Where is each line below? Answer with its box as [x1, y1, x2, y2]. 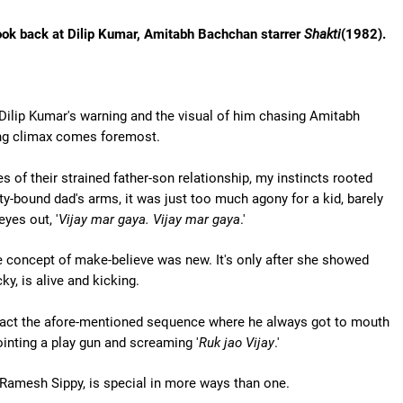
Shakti [304, 26, 341, 42]
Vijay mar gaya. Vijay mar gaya [58, 210, 240, 228]
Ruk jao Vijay [199, 334, 274, 351]
